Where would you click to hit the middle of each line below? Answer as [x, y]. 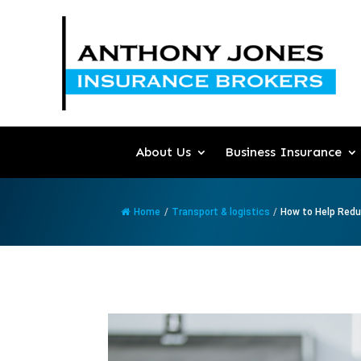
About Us [163, 152]
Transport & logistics [221, 212]
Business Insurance [283, 152]
